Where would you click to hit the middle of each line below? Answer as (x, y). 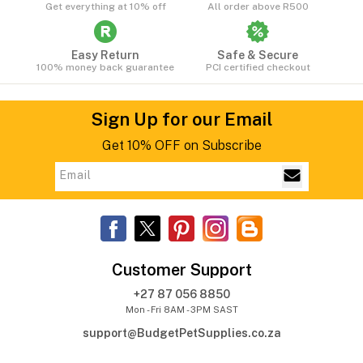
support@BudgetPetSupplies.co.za (181, 333)
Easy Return (105, 55)
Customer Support (181, 269)
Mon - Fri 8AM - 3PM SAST (181, 309)
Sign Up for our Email (181, 119)
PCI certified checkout (258, 67)
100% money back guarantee (105, 67)
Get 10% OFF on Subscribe (181, 145)
